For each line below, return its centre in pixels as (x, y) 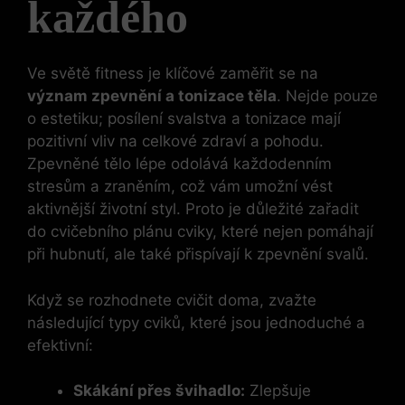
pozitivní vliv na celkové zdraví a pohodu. (175, 141)
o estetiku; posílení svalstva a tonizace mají (184, 119)
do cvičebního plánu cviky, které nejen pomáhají (200, 232)
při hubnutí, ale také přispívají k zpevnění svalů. (198, 254)
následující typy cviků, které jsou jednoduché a (196, 322)
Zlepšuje (278, 391)
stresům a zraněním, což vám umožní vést (180, 187)
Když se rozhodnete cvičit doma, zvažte (172, 300)
